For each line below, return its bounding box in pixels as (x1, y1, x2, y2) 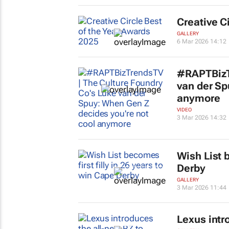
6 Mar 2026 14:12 (177, 38, 226, 45)
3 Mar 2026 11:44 (177, 184, 226, 191)
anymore (177, 92, 220, 104)
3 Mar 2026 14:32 (177, 114, 226, 121)
